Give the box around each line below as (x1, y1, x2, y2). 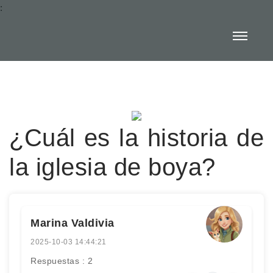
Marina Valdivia (30, 217, 115, 229)
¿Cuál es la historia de (9, 124, 264, 151)
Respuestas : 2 (30, 256, 93, 266)
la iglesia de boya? (9, 154, 216, 180)
